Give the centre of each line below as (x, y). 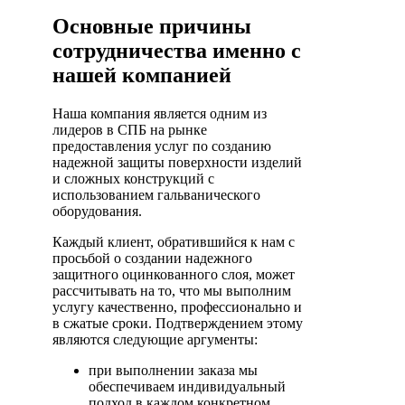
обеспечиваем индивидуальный (187, 386)
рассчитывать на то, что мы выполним (172, 290)
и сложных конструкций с (133, 178)
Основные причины (152, 26)
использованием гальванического (156, 194)
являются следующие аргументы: (155, 339)
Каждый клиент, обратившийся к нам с (174, 241)
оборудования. (97, 211)
